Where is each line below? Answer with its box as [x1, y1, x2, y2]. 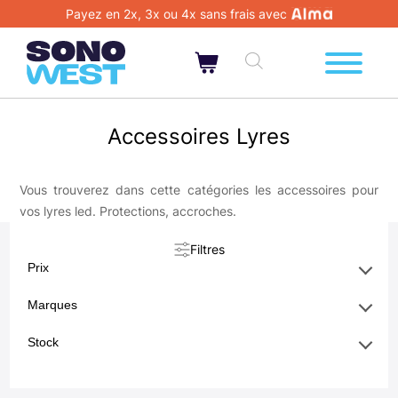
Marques [28, 298, 78, 312]
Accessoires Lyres [107, 123, 291, 149]
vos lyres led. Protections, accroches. [19, 203, 236, 219]
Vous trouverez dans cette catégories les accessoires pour [19, 182, 379, 197]
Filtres [189, 242, 225, 257]
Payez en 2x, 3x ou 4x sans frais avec [66, 6, 287, 21]
